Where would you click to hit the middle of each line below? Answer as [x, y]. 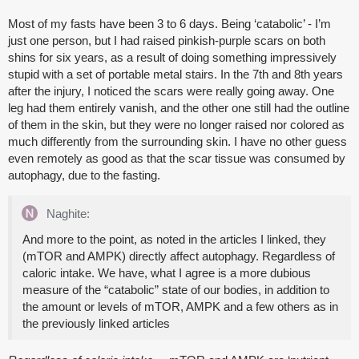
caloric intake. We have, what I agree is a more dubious [167, 273]
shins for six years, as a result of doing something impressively [172, 58]
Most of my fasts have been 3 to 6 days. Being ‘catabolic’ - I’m [169, 24]
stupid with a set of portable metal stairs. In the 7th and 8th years [175, 75]
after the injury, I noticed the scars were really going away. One [171, 91]
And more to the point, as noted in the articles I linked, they [174, 240]
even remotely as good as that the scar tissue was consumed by [177, 159]
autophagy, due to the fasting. [84, 175]
